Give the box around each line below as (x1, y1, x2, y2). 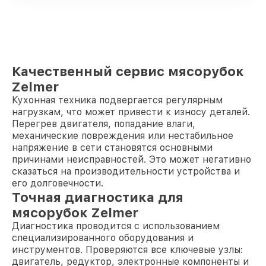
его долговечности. (12, 177, 103, 189)
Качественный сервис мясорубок (12, 63, 244, 79)
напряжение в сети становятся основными (12, 141, 213, 153)
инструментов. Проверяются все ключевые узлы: (12, 243, 243, 255)
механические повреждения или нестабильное (12, 129, 233, 141)
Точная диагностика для (12, 189, 183, 205)
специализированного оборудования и (12, 232, 194, 243)
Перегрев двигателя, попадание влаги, (12, 118, 195, 129)
